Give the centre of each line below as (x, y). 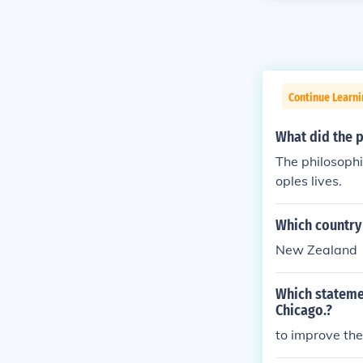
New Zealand (316, 250)
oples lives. (309, 181)
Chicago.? (304, 310)
